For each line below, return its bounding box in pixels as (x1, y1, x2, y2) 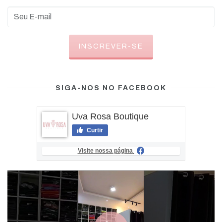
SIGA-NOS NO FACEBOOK (55, 84, 166, 92)
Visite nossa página (77, 147, 133, 155)
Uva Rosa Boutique (72, 111, 149, 121)
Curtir (85, 126, 103, 134)
